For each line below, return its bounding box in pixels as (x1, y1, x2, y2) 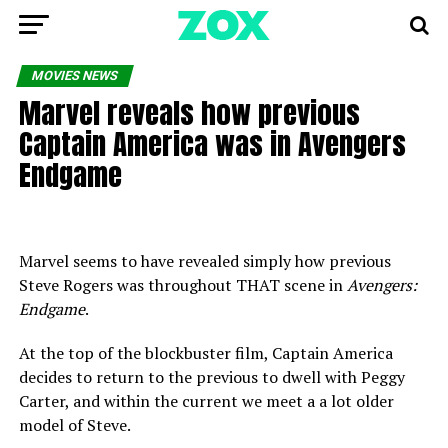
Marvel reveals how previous (18, 91, 360, 134)
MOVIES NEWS (29, 68, 120, 83)
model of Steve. (18, 414, 131, 436)
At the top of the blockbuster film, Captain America (18, 342, 393, 364)
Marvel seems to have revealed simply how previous (18, 250, 391, 272)
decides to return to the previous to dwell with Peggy (18, 366, 405, 388)
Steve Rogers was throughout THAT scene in (18, 274, 347, 296)
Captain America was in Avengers (18, 122, 406, 165)
